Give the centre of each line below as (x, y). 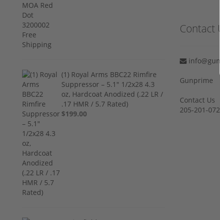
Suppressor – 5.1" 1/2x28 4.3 (108, 84)
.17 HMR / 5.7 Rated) (95, 104)
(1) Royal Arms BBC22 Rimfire (109, 74)
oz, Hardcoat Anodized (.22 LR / (112, 94)
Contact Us (197, 100)
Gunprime (196, 80)
